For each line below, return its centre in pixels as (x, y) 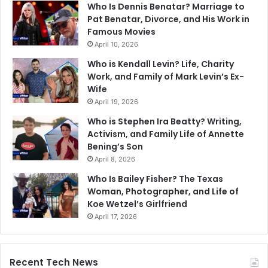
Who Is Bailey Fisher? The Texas (155, 179)
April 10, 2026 (116, 45)
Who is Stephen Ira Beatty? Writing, (165, 122)
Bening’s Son (115, 147)
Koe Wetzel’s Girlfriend (137, 204)
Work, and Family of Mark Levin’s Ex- (166, 77)
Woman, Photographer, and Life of (163, 192)
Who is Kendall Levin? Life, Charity (161, 64)
